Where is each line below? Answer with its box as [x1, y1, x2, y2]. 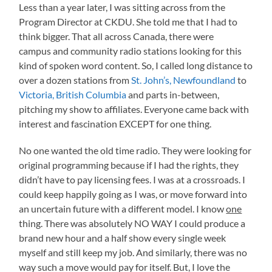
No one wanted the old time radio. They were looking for [19, 144, 252, 157]
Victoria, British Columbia [19, 89, 127, 101]
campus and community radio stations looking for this [19, 45, 242, 57]
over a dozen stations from [19, 74, 132, 86]
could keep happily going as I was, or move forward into [19, 188, 248, 200]
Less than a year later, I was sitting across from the [19, 1, 226, 13]
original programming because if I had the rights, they [19, 159, 239, 171]
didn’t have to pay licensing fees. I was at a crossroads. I [19, 174, 246, 186]
